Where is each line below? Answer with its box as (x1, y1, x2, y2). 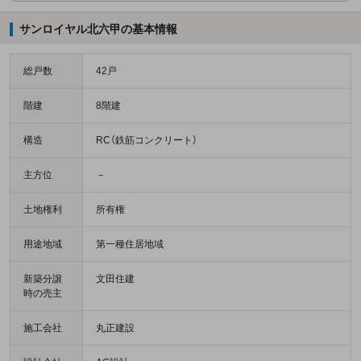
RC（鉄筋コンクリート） (96, 135, 197, 147)
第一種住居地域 (96, 239, 164, 251)
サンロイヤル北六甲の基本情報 (19, 23, 177, 36)
